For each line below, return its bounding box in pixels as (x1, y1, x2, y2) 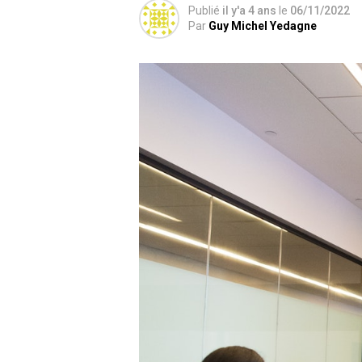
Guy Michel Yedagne (208, 19, 317, 33)
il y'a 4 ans (222, 4, 279, 18)
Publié (188, 4, 220, 18)
